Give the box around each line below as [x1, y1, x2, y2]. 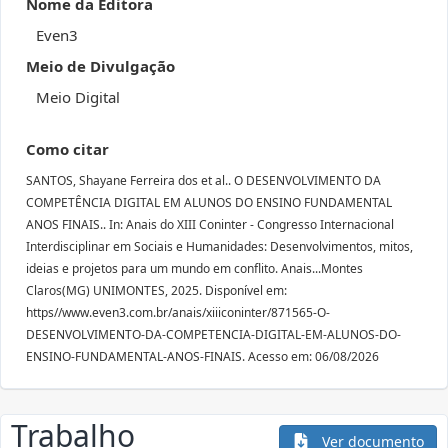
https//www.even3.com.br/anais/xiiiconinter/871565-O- [26, 304, 330, 321]
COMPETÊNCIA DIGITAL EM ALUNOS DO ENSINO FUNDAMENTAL [26, 194, 392, 211]
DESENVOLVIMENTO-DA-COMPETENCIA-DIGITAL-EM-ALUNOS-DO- [26, 326, 401, 343]
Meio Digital [36, 87, 120, 107]
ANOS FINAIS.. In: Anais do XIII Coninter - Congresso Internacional [26, 216, 394, 233]
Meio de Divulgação [26, 56, 175, 76]
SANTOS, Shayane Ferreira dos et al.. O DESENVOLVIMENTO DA [26, 172, 381, 189]
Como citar [26, 139, 109, 159]
